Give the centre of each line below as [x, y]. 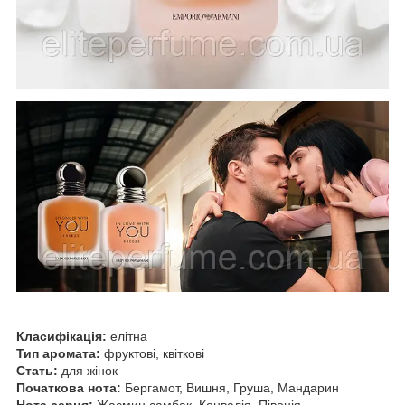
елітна [127, 337]
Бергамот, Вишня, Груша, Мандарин [230, 388]
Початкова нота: [69, 388]
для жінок [88, 371]
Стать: [37, 371]
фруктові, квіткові [152, 354]
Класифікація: [61, 337]
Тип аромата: [58, 354]
